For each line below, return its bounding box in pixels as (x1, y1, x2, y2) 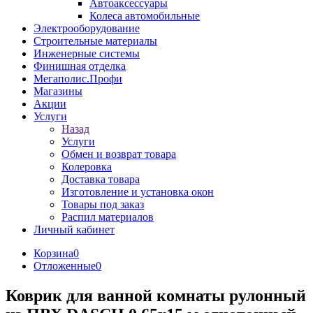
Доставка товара (61, 173, 140, 185)
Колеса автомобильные (89, 10, 200, 22)
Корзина (34, 247, 73, 259)
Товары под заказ (61, 198, 144, 210)
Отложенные (34, 260, 96, 272)
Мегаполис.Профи (34, 73, 122, 85)
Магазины (34, 85, 82, 97)
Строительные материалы (34, 35, 157, 47)
